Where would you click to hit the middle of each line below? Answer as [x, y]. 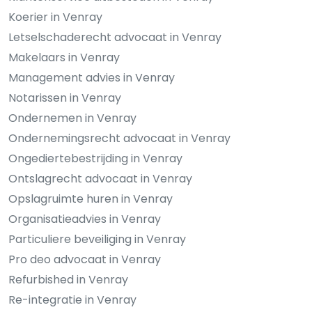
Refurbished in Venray [68, 280]
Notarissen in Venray [65, 98]
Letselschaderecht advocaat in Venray [115, 38]
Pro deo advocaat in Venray [85, 260]
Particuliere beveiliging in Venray [97, 240]
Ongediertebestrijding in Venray [95, 159]
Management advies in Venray [92, 78]
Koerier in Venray [55, 17]
